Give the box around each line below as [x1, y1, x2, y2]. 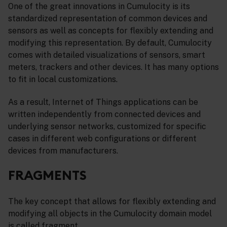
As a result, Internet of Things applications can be [8, 97, 198, 107]
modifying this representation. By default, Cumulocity [8, 37, 212, 48]
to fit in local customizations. [8, 74, 118, 84]
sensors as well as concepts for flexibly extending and [8, 25, 213, 35]
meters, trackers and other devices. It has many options [8, 62, 219, 72]
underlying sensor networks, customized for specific [8, 121, 206, 131]
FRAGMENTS [8, 166, 87, 183]
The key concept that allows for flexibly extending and [8, 197, 216, 207]
